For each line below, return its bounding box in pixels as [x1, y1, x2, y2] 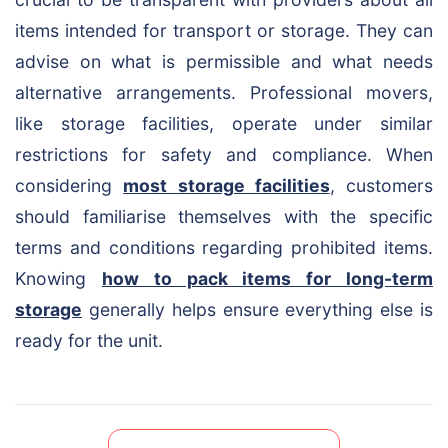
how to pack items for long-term [101, 268, 434, 289]
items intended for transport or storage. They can [15, 20, 433, 41]
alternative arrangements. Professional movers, [15, 82, 433, 103]
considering [15, 175, 124, 196]
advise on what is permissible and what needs [15, 51, 433, 72]
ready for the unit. [15, 330, 163, 351]
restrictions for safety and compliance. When [15, 144, 433, 165]
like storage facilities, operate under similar [15, 113, 433, 134]
